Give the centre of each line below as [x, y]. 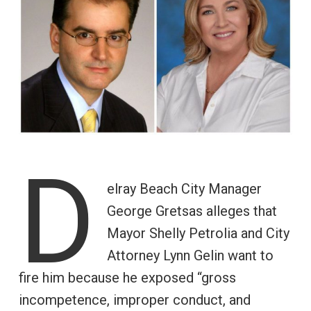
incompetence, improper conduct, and [134, 300]
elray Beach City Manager [184, 188]
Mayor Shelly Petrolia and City [198, 233]
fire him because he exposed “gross [127, 277]
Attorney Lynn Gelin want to [190, 255]
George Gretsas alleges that [192, 211]
